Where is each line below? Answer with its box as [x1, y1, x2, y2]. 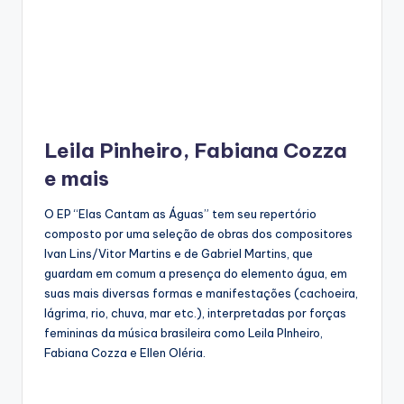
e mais [44, 165, 109, 191]
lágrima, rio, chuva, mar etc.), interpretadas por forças [44, 305, 346, 320]
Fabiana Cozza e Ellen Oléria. [44, 344, 206, 360]
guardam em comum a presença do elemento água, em [44, 265, 347, 280]
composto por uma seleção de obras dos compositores [44, 225, 353, 241]
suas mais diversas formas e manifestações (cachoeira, [44, 285, 358, 300]
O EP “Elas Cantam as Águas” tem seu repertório [44, 206, 317, 221]
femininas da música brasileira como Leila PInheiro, [44, 325, 323, 340]
